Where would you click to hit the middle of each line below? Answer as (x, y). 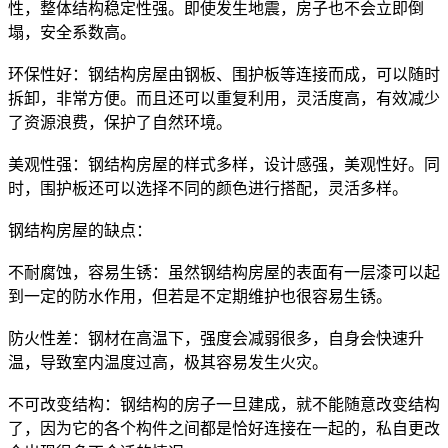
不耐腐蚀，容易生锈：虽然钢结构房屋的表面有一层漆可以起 (224, 272)
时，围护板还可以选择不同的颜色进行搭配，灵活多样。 (208, 188)
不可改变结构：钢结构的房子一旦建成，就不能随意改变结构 (224, 404)
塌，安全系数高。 (72, 32)
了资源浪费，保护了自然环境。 (120, 122)
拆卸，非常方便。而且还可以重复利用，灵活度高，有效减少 (224, 98)
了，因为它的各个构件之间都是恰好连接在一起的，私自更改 (224, 428)
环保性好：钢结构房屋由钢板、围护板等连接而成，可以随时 (224, 74)
